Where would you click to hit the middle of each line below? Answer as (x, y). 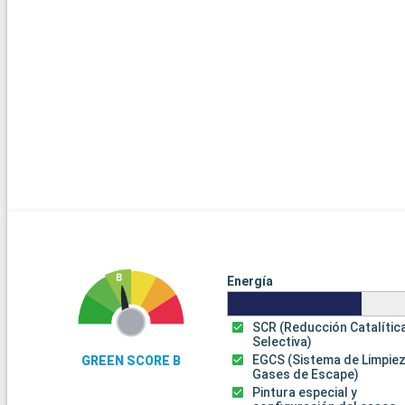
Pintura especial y (305, 393)
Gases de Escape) (306, 375)
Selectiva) (283, 342)
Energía (250, 282)
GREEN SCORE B (132, 361)
